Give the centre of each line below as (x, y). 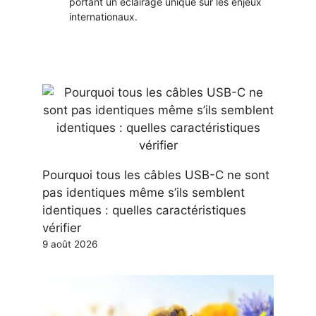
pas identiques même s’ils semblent (144, 193)
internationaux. (103, 17)
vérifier (62, 228)
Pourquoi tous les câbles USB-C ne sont (156, 175)
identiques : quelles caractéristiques (144, 211)
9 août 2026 (70, 244)
